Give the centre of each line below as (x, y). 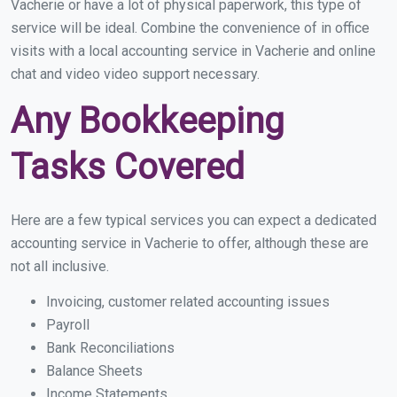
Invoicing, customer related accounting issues (188, 302)
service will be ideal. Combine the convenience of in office (190, 28)
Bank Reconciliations (110, 348)
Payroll (68, 325)
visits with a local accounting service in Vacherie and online (193, 51)
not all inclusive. (60, 267)
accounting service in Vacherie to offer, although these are (190, 244)
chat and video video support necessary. (135, 74)
